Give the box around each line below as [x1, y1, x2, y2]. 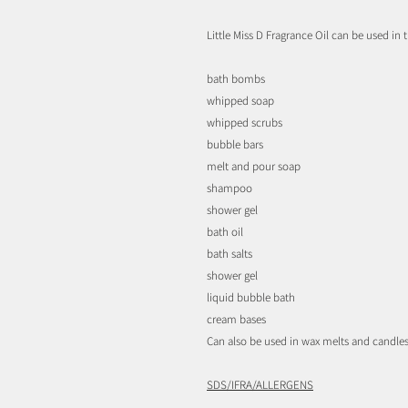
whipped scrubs [207, 114, 282, 130]
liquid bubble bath [207, 289, 295, 305]
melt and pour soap [207, 158, 301, 174]
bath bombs [207, 70, 265, 87]
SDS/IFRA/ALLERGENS [207, 376, 313, 393]
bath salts [207, 245, 252, 261]
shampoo [207, 179, 252, 196]
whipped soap [207, 92, 274, 108]
